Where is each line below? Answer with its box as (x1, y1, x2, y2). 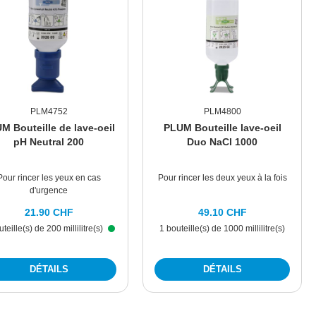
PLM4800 (203, 107, 241, 117)
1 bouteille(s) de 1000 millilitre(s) (159, 224, 286, 234)
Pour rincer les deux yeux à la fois (157, 173, 287, 183)
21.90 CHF (24, 207, 73, 219)
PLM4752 (30, 107, 68, 117)
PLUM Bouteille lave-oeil (163, 122, 281, 134)
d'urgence (30, 186, 68, 196)
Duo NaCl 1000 (187, 136, 258, 148)
